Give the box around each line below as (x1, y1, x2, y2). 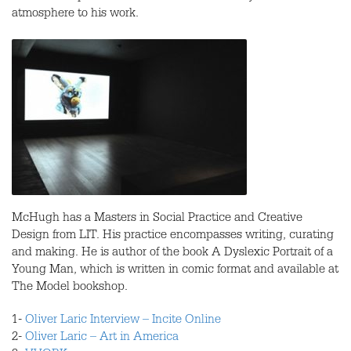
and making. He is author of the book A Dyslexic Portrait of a (12, 248, 333, 260)
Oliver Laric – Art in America (25, 332, 179, 345)
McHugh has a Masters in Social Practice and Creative (12, 213, 302, 226)
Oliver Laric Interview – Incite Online (25, 315, 221, 327)
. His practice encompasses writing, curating (96, 230, 334, 243)
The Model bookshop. (12, 282, 128, 295)
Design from (12, 230, 79, 243)
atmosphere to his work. (12, 9, 139, 21)
